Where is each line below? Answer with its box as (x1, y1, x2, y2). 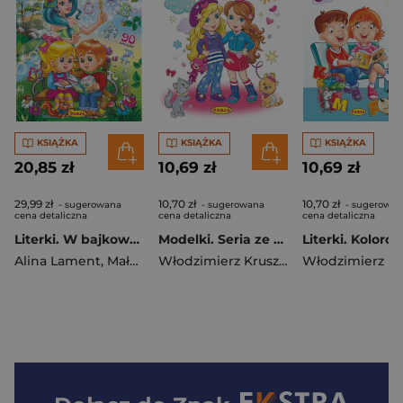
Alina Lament (14, 252, 101, 269)
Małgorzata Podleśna (107, 252, 130, 269)
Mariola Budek (248, 252, 342, 269)
